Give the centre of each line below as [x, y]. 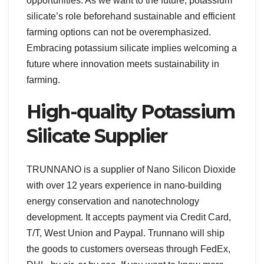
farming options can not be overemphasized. [119, 32]
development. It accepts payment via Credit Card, [129, 217]
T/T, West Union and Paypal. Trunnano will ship [126, 233]
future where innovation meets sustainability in [123, 64]
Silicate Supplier [97, 136]
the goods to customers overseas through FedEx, [128, 249]
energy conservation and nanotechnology [113, 201]
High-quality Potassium [131, 112]
